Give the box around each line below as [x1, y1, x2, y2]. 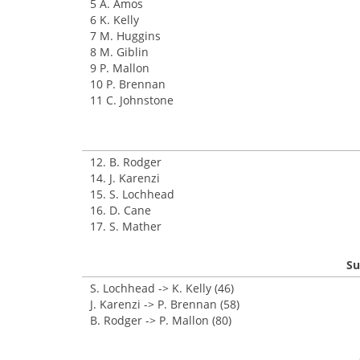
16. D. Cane [90, 202, 151, 218]
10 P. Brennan [90, 76, 166, 92]
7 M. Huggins [90, 28, 161, 43]
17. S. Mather [90, 219, 162, 234]
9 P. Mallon [90, 60, 149, 76]
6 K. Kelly [90, 12, 139, 27]
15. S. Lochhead [90, 186, 174, 202]
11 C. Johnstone [90, 92, 174, 108]
